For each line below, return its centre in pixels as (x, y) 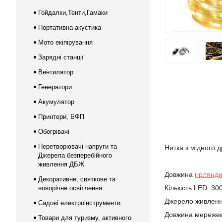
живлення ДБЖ (61, 164)
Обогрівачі (54, 132)
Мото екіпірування (65, 42)
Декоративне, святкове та (77, 179)
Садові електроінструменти (79, 203)
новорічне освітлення (70, 188)
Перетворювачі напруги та (78, 146)
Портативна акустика (70, 28)
